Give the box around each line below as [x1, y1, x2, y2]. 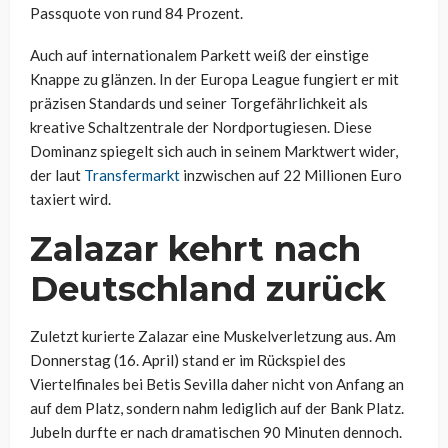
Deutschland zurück [30, 268, 386, 311]
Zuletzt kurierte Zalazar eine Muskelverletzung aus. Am [30, 327, 396, 346]
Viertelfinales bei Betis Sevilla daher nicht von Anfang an [30, 375, 404, 394]
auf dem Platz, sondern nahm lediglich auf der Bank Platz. [30, 399, 404, 418]
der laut [30, 166, 84, 185]
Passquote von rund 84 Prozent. [30, 4, 243, 23]
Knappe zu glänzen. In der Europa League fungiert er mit [30, 70, 399, 89]
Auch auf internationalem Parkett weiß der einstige [30, 46, 369, 65]
